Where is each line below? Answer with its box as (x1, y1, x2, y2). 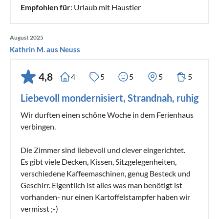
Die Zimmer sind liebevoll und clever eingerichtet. (21, 145, 185, 154)
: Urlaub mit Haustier (70, 2, 141, 12)
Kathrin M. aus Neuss (10, 44, 80, 54)
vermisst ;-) (21, 203, 58, 213)
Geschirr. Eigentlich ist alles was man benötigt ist (21, 180, 182, 190)
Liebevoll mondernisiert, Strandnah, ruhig (21, 91, 198, 104)
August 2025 (10, 33, 44, 41)
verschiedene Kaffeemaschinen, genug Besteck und (21, 168, 191, 178)
